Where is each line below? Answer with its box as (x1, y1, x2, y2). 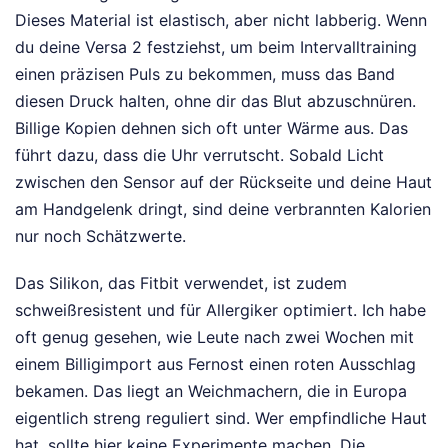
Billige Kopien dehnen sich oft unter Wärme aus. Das (15, 118, 408, 138)
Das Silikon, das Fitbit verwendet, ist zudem (15, 273, 347, 293)
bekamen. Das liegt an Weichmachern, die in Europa (15, 381, 407, 401)
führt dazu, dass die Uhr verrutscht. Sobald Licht (15, 145, 384, 165)
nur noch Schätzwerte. (15, 226, 186, 246)
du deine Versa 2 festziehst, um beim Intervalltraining (15, 37, 417, 57)
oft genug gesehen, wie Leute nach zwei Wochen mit (15, 327, 414, 347)
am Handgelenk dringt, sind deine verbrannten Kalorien (15, 199, 431, 219)
